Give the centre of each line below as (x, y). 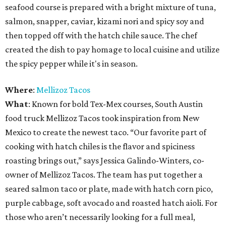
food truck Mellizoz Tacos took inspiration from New (102, 118)
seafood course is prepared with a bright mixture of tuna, (110, 7)
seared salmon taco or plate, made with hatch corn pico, (109, 189)
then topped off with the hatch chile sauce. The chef (101, 36)
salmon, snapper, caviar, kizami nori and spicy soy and (105, 21)
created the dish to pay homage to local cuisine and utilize (112, 50)
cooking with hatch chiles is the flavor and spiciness (100, 147)
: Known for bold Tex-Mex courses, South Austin (116, 104)
